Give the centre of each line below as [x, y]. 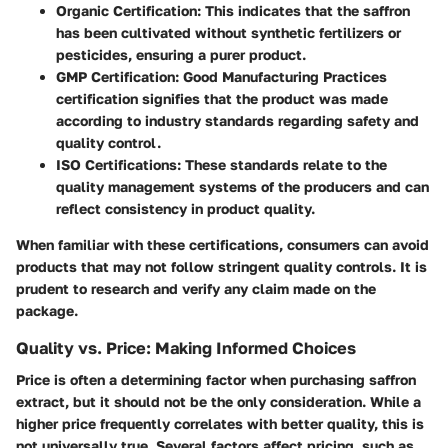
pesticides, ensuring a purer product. [181, 54]
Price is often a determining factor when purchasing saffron [216, 379]
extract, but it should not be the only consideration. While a [218, 401]
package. [47, 310]
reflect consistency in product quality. [185, 208]
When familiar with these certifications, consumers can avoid [222, 244]
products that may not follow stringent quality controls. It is [221, 266]
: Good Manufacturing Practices [281, 76]
